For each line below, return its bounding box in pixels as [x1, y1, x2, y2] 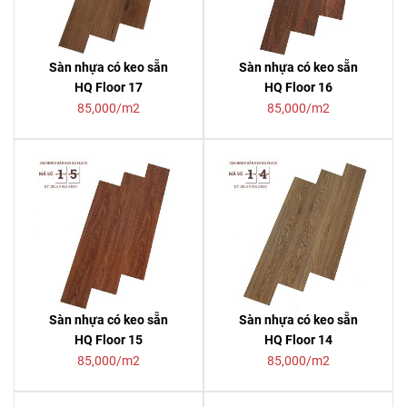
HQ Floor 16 [264, 80, 333, 94]
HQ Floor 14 [264, 333, 333, 347]
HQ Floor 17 [74, 80, 143, 94]
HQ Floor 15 [74, 333, 143, 347]
